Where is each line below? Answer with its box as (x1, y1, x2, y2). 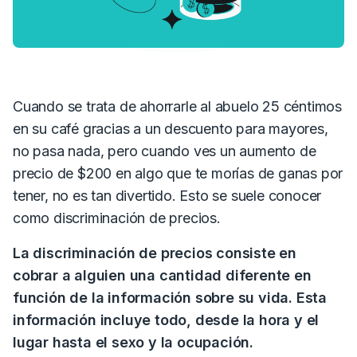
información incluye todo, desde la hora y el (13, 311, 320, 328)
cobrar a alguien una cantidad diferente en (13, 266, 312, 284)
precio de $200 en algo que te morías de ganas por (13, 164, 343, 182)
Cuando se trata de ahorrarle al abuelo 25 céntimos (13, 97, 342, 115)
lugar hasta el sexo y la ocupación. (13, 333, 254, 351)
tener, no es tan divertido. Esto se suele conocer (13, 186, 322, 204)
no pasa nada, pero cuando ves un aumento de (13, 142, 316, 159)
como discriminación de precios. (13, 209, 221, 226)
